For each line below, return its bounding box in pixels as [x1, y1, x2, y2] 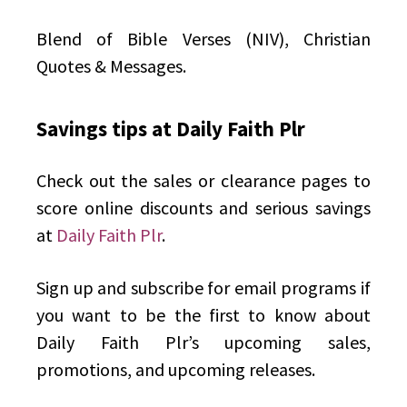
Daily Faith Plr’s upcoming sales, [36, 331, 371, 354]
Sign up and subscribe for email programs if [36, 276, 371, 300]
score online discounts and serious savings [36, 196, 371, 220]
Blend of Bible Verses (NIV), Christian [36, 27, 371, 51]
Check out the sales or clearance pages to [36, 169, 371, 193]
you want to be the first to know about [36, 303, 371, 327]
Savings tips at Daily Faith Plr [36, 115, 305, 143]
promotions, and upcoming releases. [36, 358, 315, 382]
